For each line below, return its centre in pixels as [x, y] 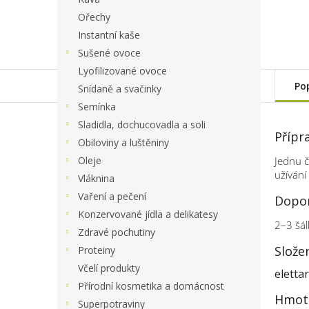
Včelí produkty [109, 268]
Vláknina [96, 178]
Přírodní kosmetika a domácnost [151, 286]
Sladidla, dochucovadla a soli [142, 124]
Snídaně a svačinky [120, 88]
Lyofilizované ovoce [122, 70]
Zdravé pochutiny [117, 232]
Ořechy [94, 17]
